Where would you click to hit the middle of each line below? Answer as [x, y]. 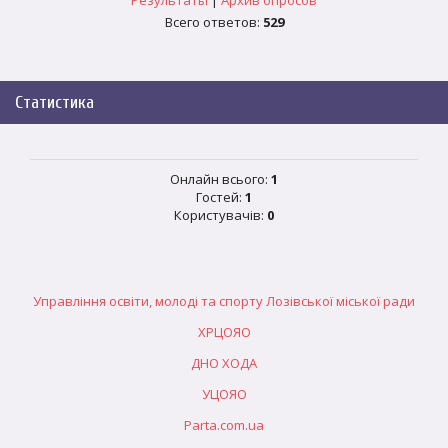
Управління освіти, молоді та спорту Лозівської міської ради [224, 301]
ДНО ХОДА [224, 363]
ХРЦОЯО [224, 332]
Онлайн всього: [220, 179]
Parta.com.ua [224, 425]
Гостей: [220, 197]
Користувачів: [220, 215]
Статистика [54, 102]
